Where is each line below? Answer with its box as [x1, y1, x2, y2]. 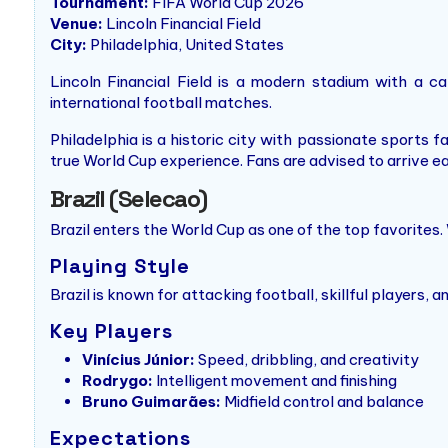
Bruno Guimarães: [81, 392, 221, 412]
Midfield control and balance [220, 392, 424, 412]
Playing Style [49, 253, 190, 280]
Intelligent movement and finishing [152, 371, 397, 391]
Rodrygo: [81, 371, 153, 391]
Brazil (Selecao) [49, 183, 207, 215]
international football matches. [49, 93, 272, 113]
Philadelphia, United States [86, 35, 284, 55]
